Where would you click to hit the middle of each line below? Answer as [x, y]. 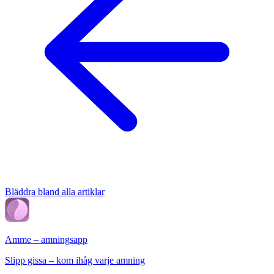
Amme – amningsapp [46, 240]
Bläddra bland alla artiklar [55, 192]
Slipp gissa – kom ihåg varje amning [75, 261]
